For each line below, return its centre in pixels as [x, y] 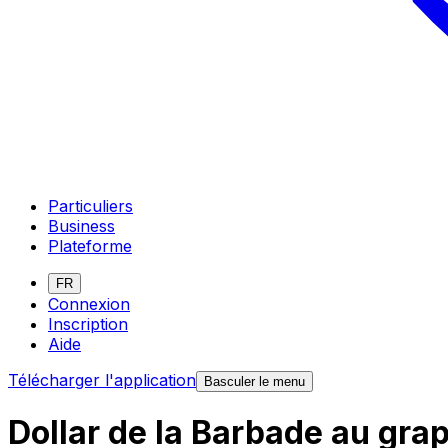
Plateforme [90, 245]
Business [81, 225]
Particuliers [90, 205]
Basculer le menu [254, 381]
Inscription [88, 323]
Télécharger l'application [102, 379]
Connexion [89, 303]
